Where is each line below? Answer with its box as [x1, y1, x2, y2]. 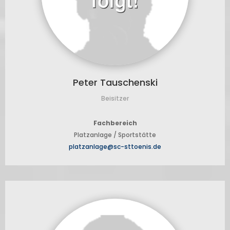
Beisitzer [101, 94, 129, 103]
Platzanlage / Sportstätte [74, 130, 156, 140]
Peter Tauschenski [72, 76, 158, 89]
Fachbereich [93, 119, 137, 128]
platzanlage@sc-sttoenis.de [69, 142, 161, 151]
